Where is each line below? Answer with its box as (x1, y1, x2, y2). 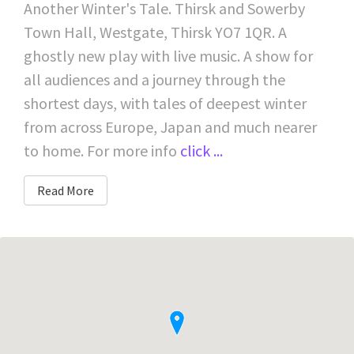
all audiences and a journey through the (24, 69, 285, 89)
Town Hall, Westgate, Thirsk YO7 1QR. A (24, 21, 287, 42)
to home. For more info (24, 140, 180, 160)
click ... (180, 140, 223, 160)
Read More (37, 182, 94, 198)
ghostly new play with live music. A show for (24, 45, 313, 66)
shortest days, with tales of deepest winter (24, 92, 307, 113)
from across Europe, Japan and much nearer (24, 116, 317, 137)
